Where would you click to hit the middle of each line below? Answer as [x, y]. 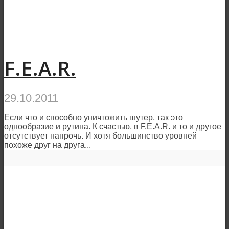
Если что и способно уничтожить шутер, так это [94, 118]
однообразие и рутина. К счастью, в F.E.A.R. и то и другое [113, 127]
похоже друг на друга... [48, 145]
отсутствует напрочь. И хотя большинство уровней [100, 136]
